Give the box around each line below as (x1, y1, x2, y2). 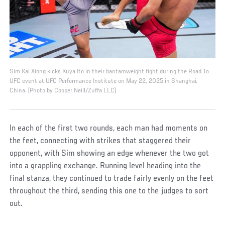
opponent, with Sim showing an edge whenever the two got (10, 149, 209, 158)
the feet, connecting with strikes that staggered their (10, 136, 191, 146)
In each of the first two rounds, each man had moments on (10, 124, 208, 133)
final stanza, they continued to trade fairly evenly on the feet (10, 174, 214, 183)
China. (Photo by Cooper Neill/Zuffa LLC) (10, 87, 117, 94)
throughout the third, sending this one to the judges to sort (10, 186, 209, 196)
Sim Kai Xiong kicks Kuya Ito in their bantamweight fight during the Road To (10, 68, 209, 75)
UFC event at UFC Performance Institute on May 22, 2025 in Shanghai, (10, 77, 198, 85)
